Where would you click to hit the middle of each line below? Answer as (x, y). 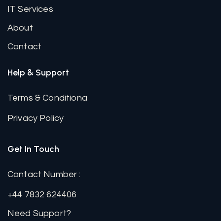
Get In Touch (33, 149)
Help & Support (38, 72)
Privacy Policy (36, 118)
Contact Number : (44, 174)
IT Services (30, 9)
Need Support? (39, 213)
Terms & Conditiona (47, 98)
